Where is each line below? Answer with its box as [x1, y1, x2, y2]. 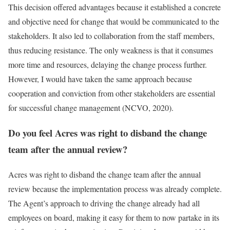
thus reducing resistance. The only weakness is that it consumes [8, 45, 213, 56]
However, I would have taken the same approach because [8, 73, 192, 85]
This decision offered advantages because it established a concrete [8, 2, 221, 13]
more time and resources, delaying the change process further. [8, 59, 207, 70]
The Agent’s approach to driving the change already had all [8, 197, 200, 208]
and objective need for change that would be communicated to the [8, 16, 219, 27]
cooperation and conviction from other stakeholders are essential [8, 88, 215, 99]
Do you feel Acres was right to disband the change [8, 125, 207, 140]
